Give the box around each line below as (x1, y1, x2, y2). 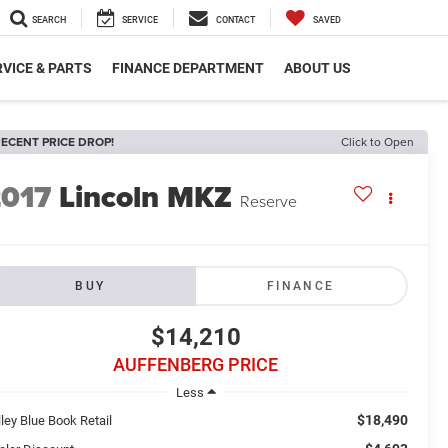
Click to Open (341, 133, 414, 150)
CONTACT (216, 15, 255, 26)
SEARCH (32, 15, 66, 26)
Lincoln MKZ (59, 175, 233, 220)
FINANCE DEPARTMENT (112, 60, 264, 77)
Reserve (240, 190, 298, 213)
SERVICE (122, 15, 158, 26)
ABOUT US (284, 60, 351, 77)
